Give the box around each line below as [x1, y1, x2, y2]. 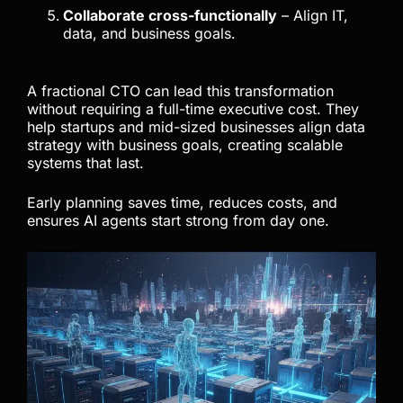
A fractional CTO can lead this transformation [27, 81, 334, 100]
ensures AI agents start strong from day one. [27, 210, 329, 229]
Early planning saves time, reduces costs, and [27, 193, 337, 211]
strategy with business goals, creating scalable [27, 135, 343, 154]
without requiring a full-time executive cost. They [27, 99, 359, 118]
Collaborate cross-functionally [63, 5, 277, 24]
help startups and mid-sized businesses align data [27, 117, 365, 136]
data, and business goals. [63, 23, 236, 42]
